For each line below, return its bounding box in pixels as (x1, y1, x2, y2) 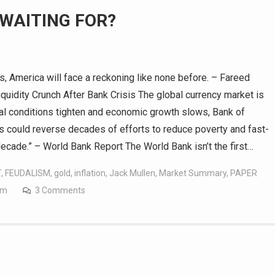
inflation (74, 168, 106, 179)
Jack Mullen (109, 168, 155, 179)
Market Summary (159, 168, 227, 179)
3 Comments (35, 185, 85, 196)
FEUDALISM (5, 168, 50, 179)
